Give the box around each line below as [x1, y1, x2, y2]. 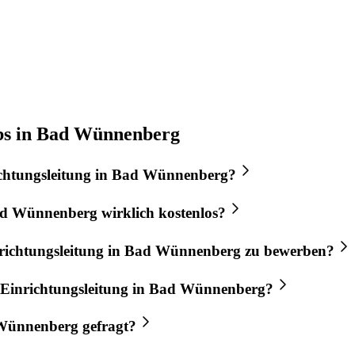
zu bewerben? [241, 242, 334, 259]
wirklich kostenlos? [97, 204, 226, 222]
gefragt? [78, 318, 136, 335]
